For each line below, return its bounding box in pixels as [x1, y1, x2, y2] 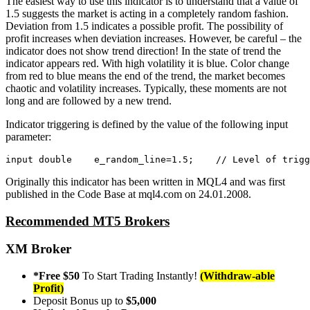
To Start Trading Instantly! [82, 269, 197, 282]
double [39, 154, 72, 165]
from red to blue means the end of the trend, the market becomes [6, 69, 285, 82]
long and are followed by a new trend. [6, 94, 172, 107]
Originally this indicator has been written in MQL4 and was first [6, 175, 285, 188]
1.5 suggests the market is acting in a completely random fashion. [6, 7, 289, 19]
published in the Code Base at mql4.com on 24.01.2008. [6, 188, 251, 200]
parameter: [6, 130, 51, 143]
